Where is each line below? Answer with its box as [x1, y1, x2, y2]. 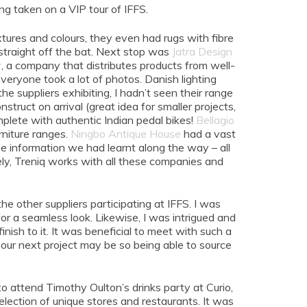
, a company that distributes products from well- [1, 58, 235, 73]
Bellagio [196, 113, 234, 127]
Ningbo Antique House [71, 127, 181, 141]
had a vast [181, 127, 236, 141]
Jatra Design [172, 45, 232, 59]
